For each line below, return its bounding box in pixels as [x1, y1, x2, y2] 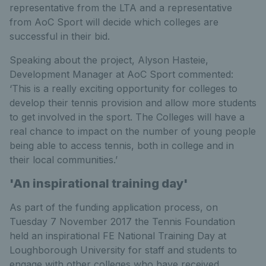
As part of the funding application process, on [9, 201, 218, 213]
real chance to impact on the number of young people [9, 125, 256, 137]
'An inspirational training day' [9, 176, 188, 191]
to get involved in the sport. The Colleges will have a [9, 111, 245, 123]
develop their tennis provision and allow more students [9, 97, 256, 109]
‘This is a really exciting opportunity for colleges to [9, 83, 237, 94]
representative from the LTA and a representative [9, 2, 232, 14]
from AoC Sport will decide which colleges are [9, 16, 218, 28]
